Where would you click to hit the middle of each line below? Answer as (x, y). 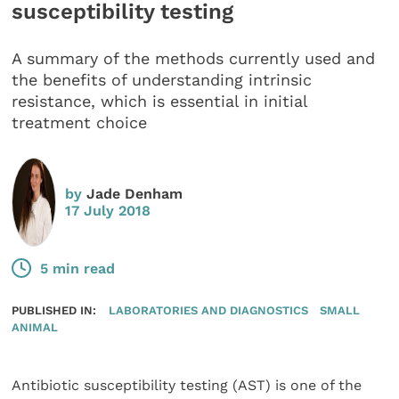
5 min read (78, 268)
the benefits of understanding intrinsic (162, 80)
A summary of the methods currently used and (194, 59)
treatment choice (80, 123)
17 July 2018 (108, 210)
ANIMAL (35, 327)
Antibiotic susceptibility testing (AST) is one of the (187, 386)
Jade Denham (135, 193)
